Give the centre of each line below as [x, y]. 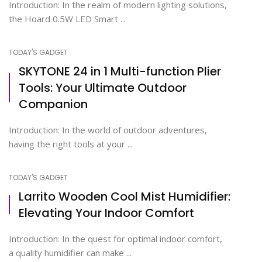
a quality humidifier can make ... [70, 252]
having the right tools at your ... [71, 144]
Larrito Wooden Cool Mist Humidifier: [125, 196]
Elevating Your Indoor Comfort [106, 213]
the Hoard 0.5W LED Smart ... [67, 18]
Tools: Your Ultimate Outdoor [103, 87]
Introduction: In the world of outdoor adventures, [108, 130]
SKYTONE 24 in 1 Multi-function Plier [120, 71]
